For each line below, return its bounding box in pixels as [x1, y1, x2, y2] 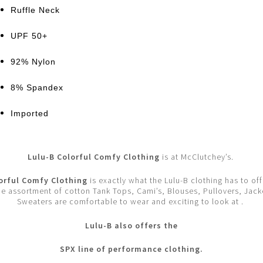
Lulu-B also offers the [85, 220, 178, 231]
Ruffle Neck [10, 5, 60, 15]
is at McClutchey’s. [159, 151, 234, 162]
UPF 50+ [10, 31, 48, 41]
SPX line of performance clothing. [60, 244, 203, 255]
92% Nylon [10, 56, 56, 66]
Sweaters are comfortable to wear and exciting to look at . [17, 196, 244, 207]
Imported [10, 108, 49, 118]
